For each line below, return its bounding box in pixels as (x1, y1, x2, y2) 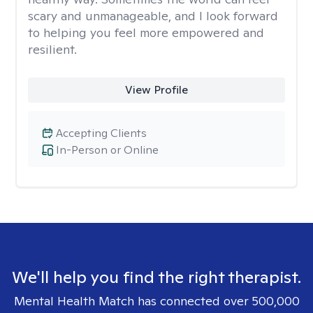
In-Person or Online (56, 143, 159, 157)
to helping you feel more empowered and (28, 24, 264, 41)
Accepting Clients (56, 126, 147, 140)
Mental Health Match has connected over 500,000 (13, 293, 300, 309)
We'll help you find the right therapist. (12, 266, 301, 288)
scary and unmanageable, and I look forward (28, 8, 278, 24)
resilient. (28, 41, 77, 57)
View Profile (124, 82, 188, 97)
